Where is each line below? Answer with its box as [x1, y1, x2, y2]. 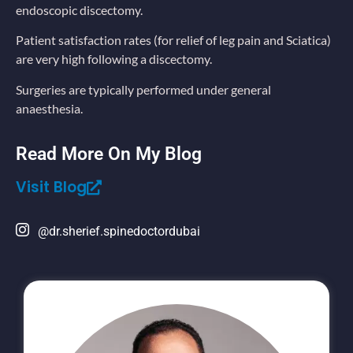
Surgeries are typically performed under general [16, 81, 271, 97]
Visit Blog [16, 176, 87, 199]
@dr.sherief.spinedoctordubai [38, 223, 201, 239]
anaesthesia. [16, 100, 85, 116]
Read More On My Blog [16, 143, 202, 165]
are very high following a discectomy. [16, 51, 214, 67]
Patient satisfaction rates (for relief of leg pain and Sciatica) [16, 32, 331, 48]
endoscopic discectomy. [16, 2, 145, 18]
